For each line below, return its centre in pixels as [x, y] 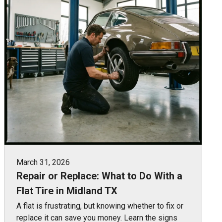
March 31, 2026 [43, 162]
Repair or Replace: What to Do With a [99, 176]
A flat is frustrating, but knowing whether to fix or [100, 206]
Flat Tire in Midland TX [67, 191]
